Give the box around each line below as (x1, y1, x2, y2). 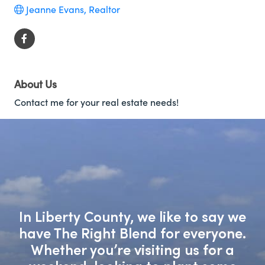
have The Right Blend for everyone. (19, 223, 246, 242)
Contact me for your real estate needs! (14, 96, 179, 108)
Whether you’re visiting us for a (31, 240, 234, 258)
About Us (14, 76, 57, 91)
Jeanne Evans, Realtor (25, 3, 120, 15)
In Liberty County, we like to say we (19, 206, 246, 225)
